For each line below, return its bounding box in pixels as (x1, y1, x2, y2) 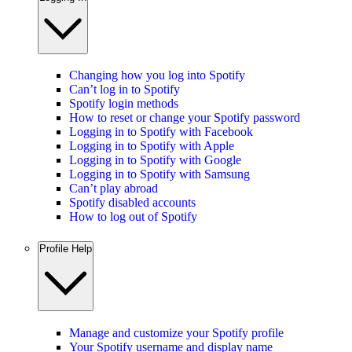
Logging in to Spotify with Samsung (69, 167, 250, 181)
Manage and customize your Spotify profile (69, 325, 284, 339)
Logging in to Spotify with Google (69, 153, 241, 167)
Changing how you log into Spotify (69, 68, 245, 82)
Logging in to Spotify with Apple (69, 139, 234, 153)
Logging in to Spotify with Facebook (69, 125, 253, 139)
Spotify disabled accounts (69, 196, 196, 210)
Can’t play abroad (69, 181, 158, 196)
